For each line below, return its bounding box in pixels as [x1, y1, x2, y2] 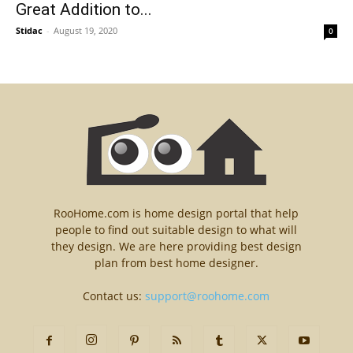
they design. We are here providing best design [50, 238, 302, 254]
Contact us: [83, 288, 146, 303]
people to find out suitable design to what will [55, 221, 298, 237]
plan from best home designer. [94, 255, 258, 270]
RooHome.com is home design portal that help [54, 205, 299, 221]
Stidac [16, 24, 43, 36]
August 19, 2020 [54, 24, 117, 36]
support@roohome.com [145, 288, 270, 303]
